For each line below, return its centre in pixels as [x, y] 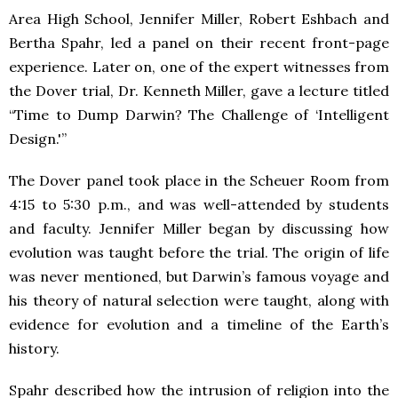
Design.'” [38, 139]
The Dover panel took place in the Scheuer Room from [199, 180]
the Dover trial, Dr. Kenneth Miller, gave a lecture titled [199, 91]
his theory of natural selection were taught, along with [199, 300]
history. [34, 348]
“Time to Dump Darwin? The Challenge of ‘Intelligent [199, 115]
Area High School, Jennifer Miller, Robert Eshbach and [199, 19]
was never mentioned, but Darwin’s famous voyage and [199, 276]
